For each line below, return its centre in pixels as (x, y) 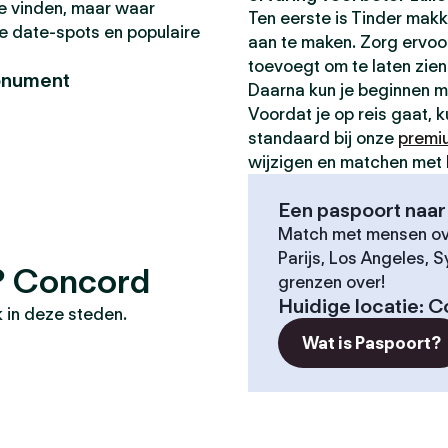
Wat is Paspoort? (371, 343)
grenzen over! (331, 282)
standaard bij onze (323, 138)
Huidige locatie (348, 306)
